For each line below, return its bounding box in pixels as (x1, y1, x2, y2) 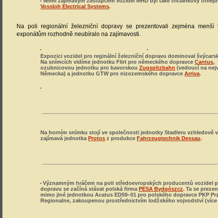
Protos (88, 135, 106, 141)
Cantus (195, 59, 214, 65)
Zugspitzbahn (139, 65, 176, 71)
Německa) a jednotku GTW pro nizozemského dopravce (40, 71, 185, 76)
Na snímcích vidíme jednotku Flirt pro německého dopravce (40, 59, 195, 65)
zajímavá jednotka (40, 135, 89, 141)
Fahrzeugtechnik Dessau (137, 135, 201, 141)
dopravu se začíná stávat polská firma (40, 186, 139, 192)
